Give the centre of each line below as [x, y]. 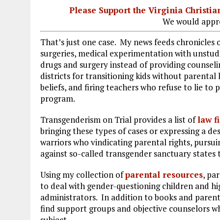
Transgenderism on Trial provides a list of [119, 119]
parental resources [164, 174]
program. [58, 98]
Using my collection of [83, 174]
